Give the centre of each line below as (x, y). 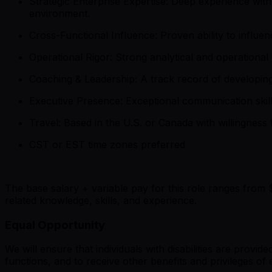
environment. (59, 13)
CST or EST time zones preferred (107, 144)
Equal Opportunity (56, 225)
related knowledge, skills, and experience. (101, 200)
